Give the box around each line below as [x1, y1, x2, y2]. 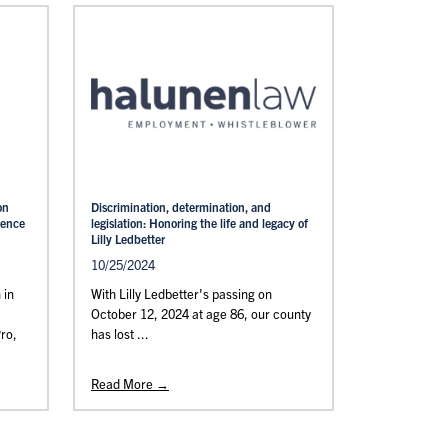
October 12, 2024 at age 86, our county [91, 305, 311, 322]
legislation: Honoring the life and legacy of [91, 215, 308, 230]
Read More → [91, 375, 169, 392]
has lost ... [91, 325, 149, 342]
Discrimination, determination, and [91, 199, 271, 214]
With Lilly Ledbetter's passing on [91, 285, 272, 302]
